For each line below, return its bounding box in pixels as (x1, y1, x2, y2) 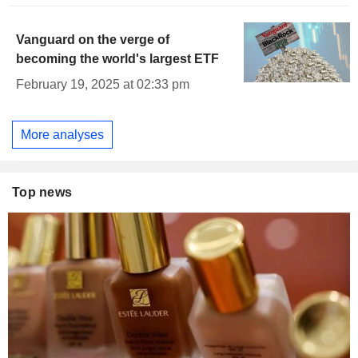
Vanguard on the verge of (16, 33, 169, 47)
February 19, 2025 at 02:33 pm (16, 78, 189, 92)
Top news (12, 185, 73, 200)
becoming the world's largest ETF (16, 52, 219, 66)
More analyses (21, 127, 104, 141)
